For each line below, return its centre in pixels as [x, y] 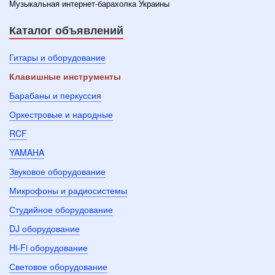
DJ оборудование [45, 228]
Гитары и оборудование [57, 57]
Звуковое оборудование [57, 171]
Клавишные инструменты [65, 76]
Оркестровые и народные [61, 114]
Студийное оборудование [61, 209]
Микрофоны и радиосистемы [68, 190]
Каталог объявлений [66, 30]
